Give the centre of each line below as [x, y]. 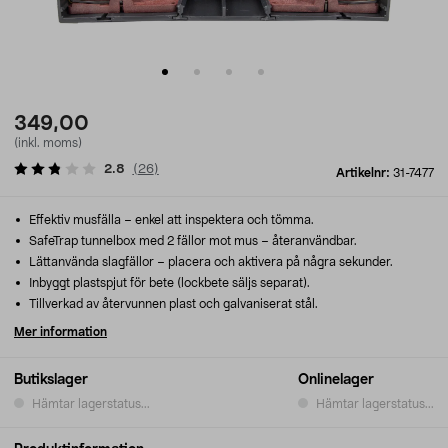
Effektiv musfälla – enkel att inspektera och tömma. [170, 220]
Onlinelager [336, 380]
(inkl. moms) [48, 143]
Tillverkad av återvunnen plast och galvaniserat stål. [172, 304]
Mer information [60, 332]
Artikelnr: [364, 173]
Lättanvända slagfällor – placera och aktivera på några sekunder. [209, 262]
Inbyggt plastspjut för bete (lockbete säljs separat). [168, 283]
